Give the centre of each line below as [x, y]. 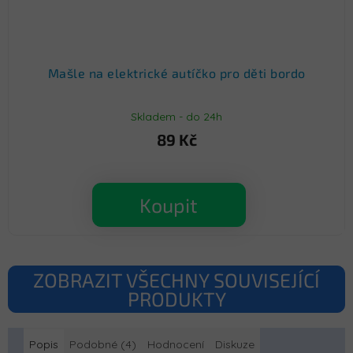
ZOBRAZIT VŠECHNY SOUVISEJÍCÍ [176, 280]
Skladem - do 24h [176, 116]
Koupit [169, 205]
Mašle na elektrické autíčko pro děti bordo [176, 73]
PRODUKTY [176, 299]
